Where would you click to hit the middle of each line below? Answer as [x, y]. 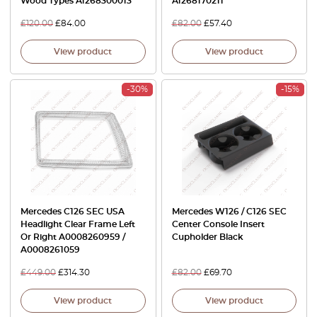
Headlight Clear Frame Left [78, 224]
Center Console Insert [218, 224]
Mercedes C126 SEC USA [73, 211]
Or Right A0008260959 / [73, 237]
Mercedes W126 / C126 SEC [229, 211]
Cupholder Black [207, 237]
